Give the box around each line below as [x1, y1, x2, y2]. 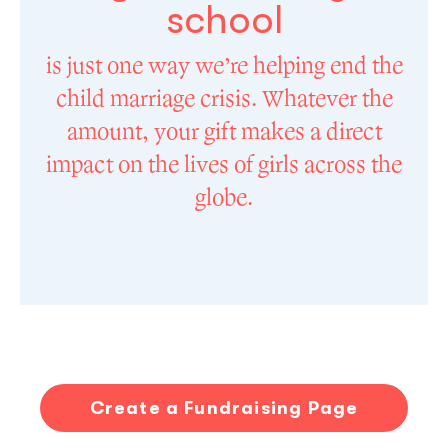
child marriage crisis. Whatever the [55, 84, 393, 115]
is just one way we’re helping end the [45, 51, 403, 82]
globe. [195, 183, 253, 214]
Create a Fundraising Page [89, 398, 359, 419]
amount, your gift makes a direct [66, 117, 382, 148]
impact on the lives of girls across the [46, 150, 402, 181]
